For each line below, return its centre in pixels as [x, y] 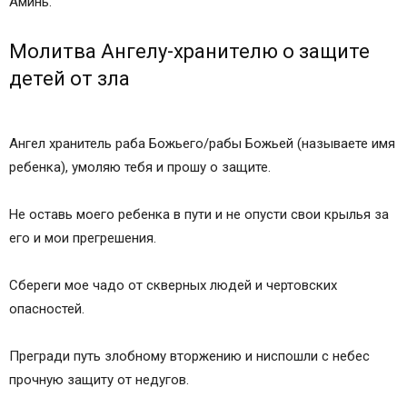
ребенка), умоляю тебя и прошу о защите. [140, 168]
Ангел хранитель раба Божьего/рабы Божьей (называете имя [202, 144]
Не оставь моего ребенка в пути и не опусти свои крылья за [199, 215]
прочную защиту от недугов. [99, 380]
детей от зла [69, 79]
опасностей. [47, 309]
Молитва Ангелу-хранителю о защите [189, 52]
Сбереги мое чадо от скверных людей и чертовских [173, 286]
